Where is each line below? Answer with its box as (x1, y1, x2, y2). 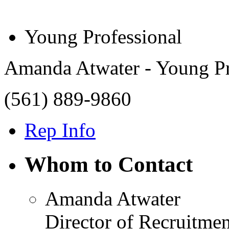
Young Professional (25, 25, 182, 48)
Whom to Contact (25, 152, 193, 176)
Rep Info (25, 119, 96, 141)
